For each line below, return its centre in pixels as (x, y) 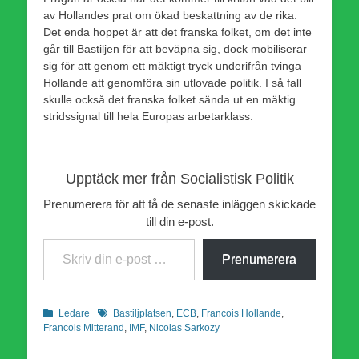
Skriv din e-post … (48, 238)
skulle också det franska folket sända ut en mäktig (169, 99)
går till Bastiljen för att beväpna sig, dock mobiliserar (175, 48)
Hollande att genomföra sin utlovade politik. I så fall (172, 82)
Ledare (74, 313)
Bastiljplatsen (142, 313)
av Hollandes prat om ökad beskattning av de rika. (170, 15)
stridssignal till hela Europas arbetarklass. (148, 116)
